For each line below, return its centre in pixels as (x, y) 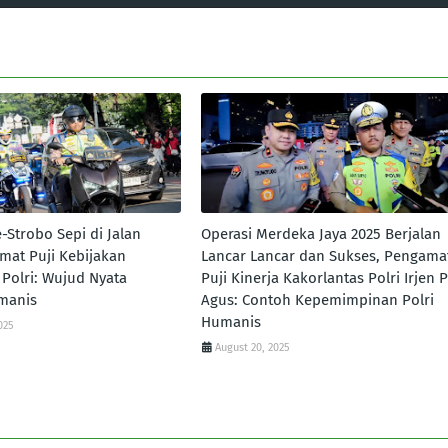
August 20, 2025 (252, 347)
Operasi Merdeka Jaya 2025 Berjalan (320, 234)
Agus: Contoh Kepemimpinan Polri (317, 300)
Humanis (230, 322)
